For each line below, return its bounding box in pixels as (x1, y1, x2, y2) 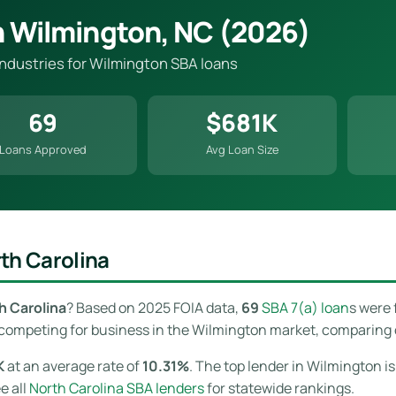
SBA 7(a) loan (262, 297, 349, 317)
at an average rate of (4, 355, 142, 376)
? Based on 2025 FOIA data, (66, 297, 241, 317)
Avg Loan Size (205, 141, 278, 157)
